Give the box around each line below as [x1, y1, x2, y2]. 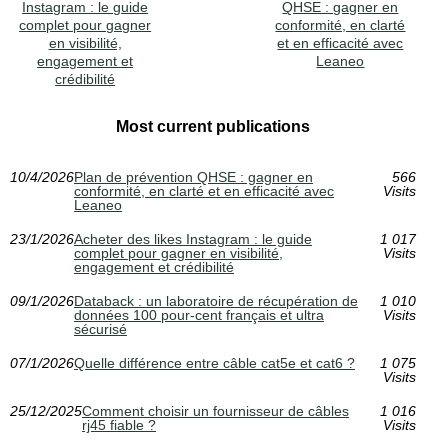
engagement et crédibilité [74, 259, 234, 276]
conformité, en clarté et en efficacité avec [74, 183, 334, 200]
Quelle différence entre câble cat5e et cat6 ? [74, 355, 355, 372]
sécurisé [74, 321, 127, 338]
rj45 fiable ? [82, 417, 156, 434]
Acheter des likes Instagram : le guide [74, 231, 312, 248]
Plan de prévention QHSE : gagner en [74, 169, 313, 186]
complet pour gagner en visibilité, [74, 245, 283, 262]
